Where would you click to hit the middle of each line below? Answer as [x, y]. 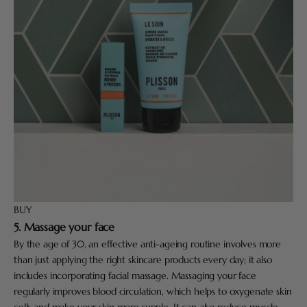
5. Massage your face [64, 228]
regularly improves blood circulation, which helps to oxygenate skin [153, 292]
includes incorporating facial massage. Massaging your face [135, 276]
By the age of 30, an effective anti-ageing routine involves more [148, 244]
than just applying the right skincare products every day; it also [143, 260]
